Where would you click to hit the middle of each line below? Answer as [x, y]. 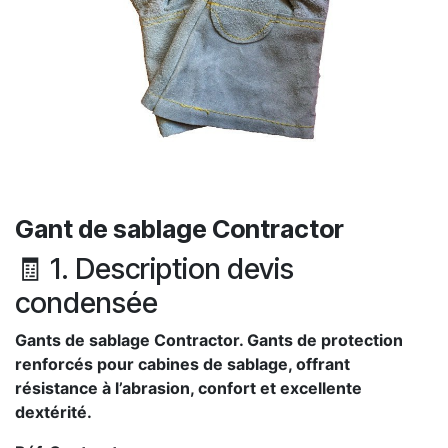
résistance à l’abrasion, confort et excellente [188, 388]
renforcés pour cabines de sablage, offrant [182, 364]
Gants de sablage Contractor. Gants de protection [209, 340]
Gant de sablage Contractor [179, 229]
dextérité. [53, 412]
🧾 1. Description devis [154, 268]
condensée [86, 302]
